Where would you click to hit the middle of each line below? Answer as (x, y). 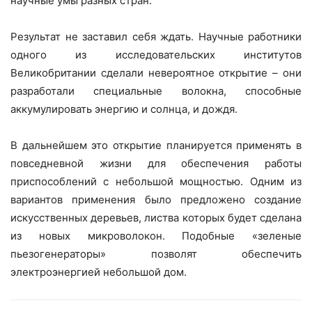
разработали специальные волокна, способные (156, 91)
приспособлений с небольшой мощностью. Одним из (156, 182)
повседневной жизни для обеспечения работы (156, 164)
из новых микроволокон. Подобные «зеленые (156, 236)
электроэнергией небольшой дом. (99, 272)
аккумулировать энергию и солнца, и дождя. (124, 109)
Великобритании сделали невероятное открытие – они (156, 73)
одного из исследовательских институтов (156, 55)
